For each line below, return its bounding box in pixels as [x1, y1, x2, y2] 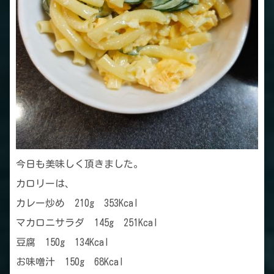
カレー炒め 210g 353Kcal [16, 198, 138, 209]
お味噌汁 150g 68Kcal [16, 257, 124, 267]
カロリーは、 [16, 179, 75, 189]
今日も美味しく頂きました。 [16, 159, 143, 169]
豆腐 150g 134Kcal [16, 237, 109, 248]
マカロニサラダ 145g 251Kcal [16, 218, 158, 228]
